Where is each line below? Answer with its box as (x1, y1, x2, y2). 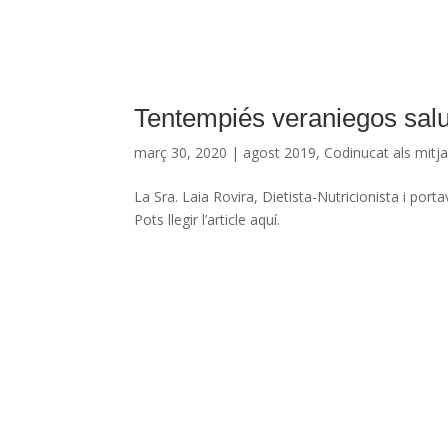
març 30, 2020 (134, 142, 228, 162)
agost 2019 (243, 142, 317, 162)
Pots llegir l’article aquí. (134, 209, 281, 229)
